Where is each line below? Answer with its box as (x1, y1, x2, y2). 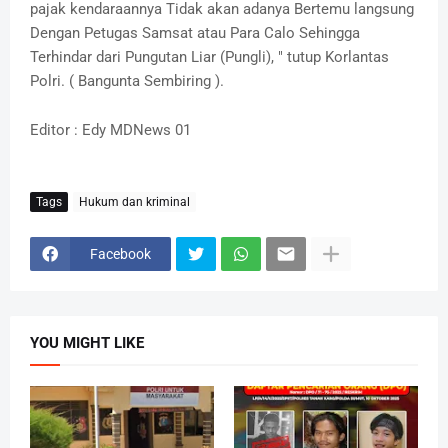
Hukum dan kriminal (79, 194, 190, 209)
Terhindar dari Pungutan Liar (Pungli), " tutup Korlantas (30, 48, 389, 67)
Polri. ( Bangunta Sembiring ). (30, 72, 224, 91)
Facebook (90, 245, 151, 262)
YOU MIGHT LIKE (30, 334, 144, 353)
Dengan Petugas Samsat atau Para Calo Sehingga (30, 24, 360, 43)
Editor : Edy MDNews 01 (30, 121, 191, 140)
